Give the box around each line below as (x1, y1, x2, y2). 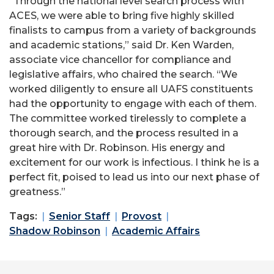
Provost (122, 210, 161, 222)
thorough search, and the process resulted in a (9, 127, 239, 139)
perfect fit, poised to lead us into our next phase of (9, 171, 259, 183)
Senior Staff (49, 210, 110, 222)
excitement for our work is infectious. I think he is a (9, 156, 259, 168)
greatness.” (9, 185, 65, 198)
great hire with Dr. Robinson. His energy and (9, 141, 225, 154)
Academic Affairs (112, 224, 200, 237)
